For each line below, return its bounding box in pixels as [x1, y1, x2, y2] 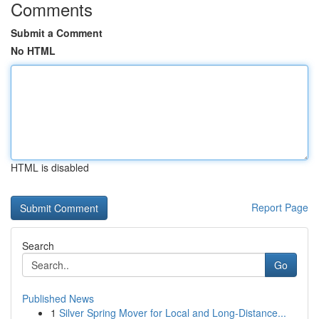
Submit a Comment [11, 26, 103, 40]
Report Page [251, 200, 308, 214]
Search [22, 239, 54, 253]
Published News [22, 291, 94, 305]
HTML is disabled [11, 160, 89, 174]
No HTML [11, 43, 56, 58]
